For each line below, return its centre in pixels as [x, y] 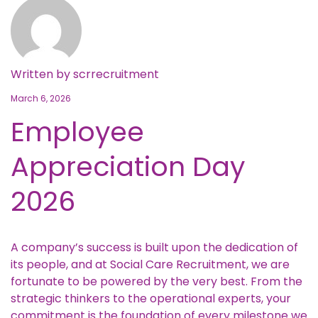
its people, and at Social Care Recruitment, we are [150, 264]
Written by [42, 74]
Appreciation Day [128, 166]
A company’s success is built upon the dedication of [154, 247]
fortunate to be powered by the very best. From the [157, 281]
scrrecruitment [116, 74]
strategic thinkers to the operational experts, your [151, 298]
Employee [77, 132]
